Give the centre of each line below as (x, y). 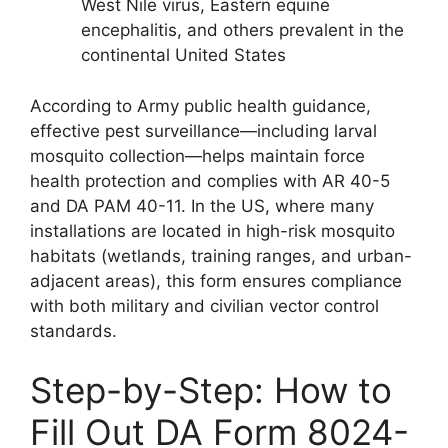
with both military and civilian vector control (204, 305)
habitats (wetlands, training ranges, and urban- (221, 255)
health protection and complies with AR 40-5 (210, 180)
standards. (73, 330)
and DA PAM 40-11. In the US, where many (202, 205)
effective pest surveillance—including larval (203, 130)
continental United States (183, 55)
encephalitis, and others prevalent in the (242, 30)
